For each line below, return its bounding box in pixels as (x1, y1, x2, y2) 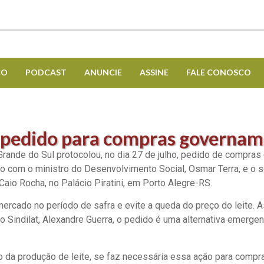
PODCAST (25, 67, 67, 77)
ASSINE (140, 67, 169, 77)
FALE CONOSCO (186, 67, 251, 77)
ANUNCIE (84, 67, 122, 77)
